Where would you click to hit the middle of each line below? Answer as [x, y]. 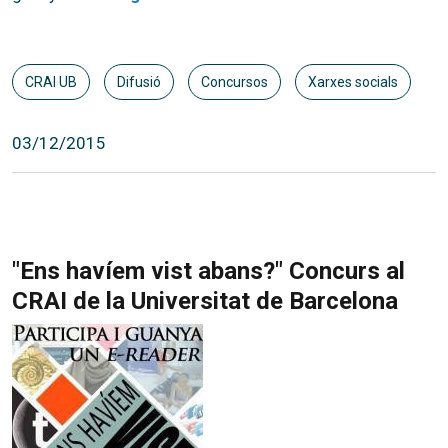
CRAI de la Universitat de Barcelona [205, 300]
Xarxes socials [352, 81]
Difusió [138, 81]
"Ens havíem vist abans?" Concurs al [208, 270]
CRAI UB [51, 81]
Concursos [234, 81]
